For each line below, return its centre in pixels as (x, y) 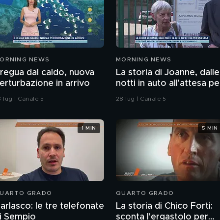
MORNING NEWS (144, 59)
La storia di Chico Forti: (164, 206)
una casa (134, 94)
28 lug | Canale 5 (141, 99)
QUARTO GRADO (145, 193)
